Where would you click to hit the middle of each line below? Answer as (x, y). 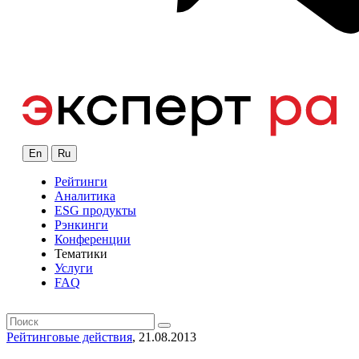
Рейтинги (81, 182)
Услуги (74, 268)
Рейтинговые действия (69, 337)
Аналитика (85, 196)
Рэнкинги (81, 225)
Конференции (93, 240)
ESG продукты (95, 211)
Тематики (81, 254)
